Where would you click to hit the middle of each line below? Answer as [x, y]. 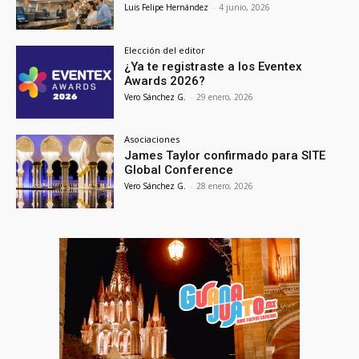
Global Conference [179, 170]
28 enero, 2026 [225, 186]
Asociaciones [152, 139]
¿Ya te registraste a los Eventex [214, 66]
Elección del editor [165, 50]
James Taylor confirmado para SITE [225, 156]
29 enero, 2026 [225, 97]
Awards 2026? [165, 81]
